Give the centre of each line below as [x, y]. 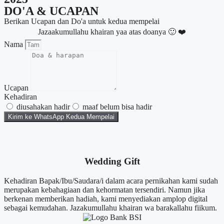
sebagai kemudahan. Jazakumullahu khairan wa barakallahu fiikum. [110, 207]
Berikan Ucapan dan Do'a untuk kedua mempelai [82, 21]
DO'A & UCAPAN [51, 11]
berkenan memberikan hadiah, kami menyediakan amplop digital [106, 198]
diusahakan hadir [43, 107]
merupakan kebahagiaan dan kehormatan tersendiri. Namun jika [104, 189]
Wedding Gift [112, 161]
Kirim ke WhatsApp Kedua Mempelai [61, 117]
